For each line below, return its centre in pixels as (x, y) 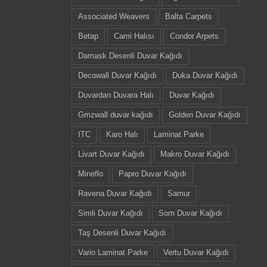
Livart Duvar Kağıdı (111, 154)
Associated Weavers (114, 16)
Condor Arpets (194, 36)
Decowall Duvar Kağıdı (117, 75)
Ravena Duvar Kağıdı (115, 193)
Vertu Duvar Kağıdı (196, 252)
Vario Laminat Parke (113, 252)
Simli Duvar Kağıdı (110, 213)
